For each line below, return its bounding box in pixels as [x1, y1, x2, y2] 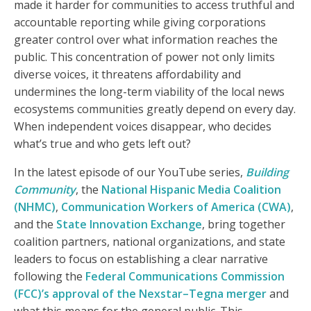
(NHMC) [14, 199, 56, 215]
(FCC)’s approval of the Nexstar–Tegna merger [14, 286, 267, 302]
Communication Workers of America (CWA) [58, 199, 291, 215]
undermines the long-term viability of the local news [14, 84, 285, 100]
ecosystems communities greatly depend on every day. [14, 101, 296, 117]
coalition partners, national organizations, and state [14, 234, 285, 250]
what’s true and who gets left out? [14, 136, 191, 152]
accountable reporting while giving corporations [14, 15, 266, 31]
